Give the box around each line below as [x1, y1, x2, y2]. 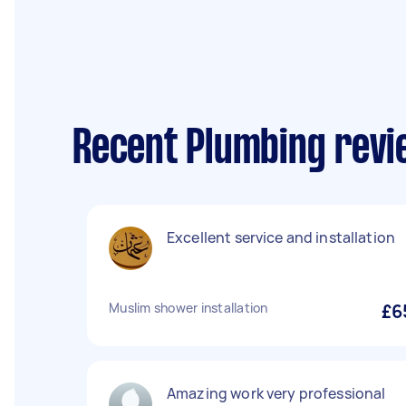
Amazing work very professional [167, 383, 386, 403]
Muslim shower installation [109, 299, 268, 316]
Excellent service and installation [167, 227, 396, 247]
